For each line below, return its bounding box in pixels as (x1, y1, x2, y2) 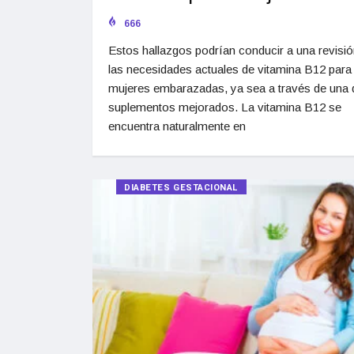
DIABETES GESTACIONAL (124, 180, 239, 194)
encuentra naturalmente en (108, 119, 246, 133)
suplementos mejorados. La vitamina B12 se (108, 100, 341, 114)
